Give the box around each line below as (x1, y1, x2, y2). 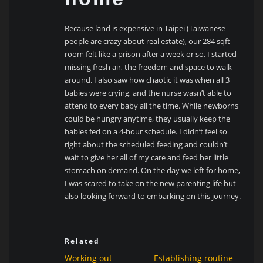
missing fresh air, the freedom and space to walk (65, 62, 232, 73)
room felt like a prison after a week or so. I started (65, 49, 237, 60)
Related (65, 236, 100, 247)
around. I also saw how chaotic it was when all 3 (65, 75, 230, 86)
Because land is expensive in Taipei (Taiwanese (65, 23, 226, 34)
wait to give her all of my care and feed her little (65, 152, 229, 163)
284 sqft (203, 36, 231, 47)
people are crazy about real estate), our (65, 36, 203, 47)
